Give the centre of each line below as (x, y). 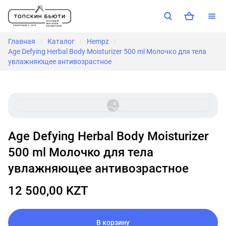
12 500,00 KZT (48, 191)
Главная (22, 41)
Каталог (61, 41)
